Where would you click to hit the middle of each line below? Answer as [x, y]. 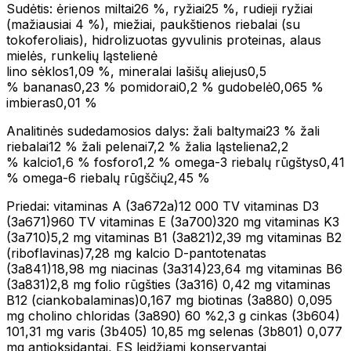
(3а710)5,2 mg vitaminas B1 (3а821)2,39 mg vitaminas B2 [174, 237]
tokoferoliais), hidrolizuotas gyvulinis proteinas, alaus [164, 40]
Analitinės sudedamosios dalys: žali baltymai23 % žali [163, 130]
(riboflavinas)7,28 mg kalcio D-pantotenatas [136, 253]
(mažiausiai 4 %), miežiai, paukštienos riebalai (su [153, 24]
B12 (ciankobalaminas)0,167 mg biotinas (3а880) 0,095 [169, 300]
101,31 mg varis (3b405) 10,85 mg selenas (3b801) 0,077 [174, 331]
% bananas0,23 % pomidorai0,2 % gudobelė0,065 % [165, 87]
